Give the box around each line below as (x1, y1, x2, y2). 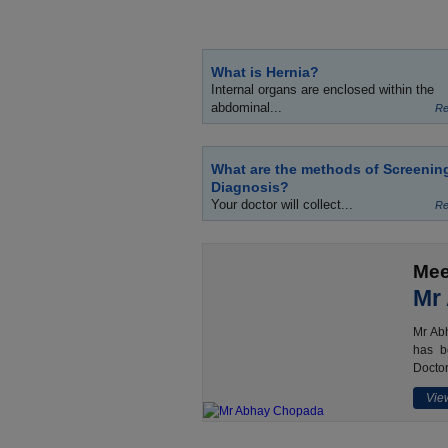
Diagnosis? (211, 179, 289, 195)
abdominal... (211, 100, 282, 115)
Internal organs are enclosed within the (211, 82, 434, 97)
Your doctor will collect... (211, 197, 353, 212)
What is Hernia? (211, 64, 319, 80)
